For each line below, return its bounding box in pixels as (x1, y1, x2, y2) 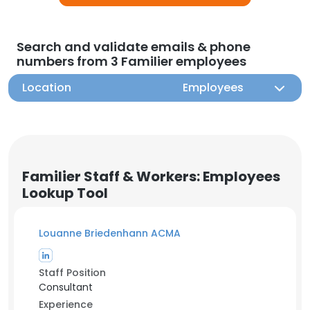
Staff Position (39, 266, 106, 280)
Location (22, 80, 71, 95)
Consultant (39, 280, 93, 294)
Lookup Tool (22, 183, 108, 203)
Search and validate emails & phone (17, 38, 250, 55)
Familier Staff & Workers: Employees (22, 167, 280, 186)
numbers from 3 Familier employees (17, 53, 246, 70)
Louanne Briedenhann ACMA (39, 226, 181, 240)
